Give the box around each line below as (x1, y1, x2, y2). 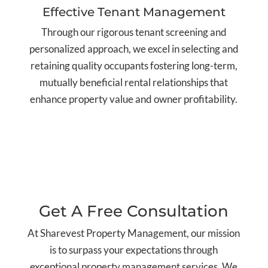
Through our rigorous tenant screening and (41, 26, 227, 39)
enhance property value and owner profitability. (30, 93, 238, 106)
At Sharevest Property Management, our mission (28, 227, 240, 240)
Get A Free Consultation (39, 202, 229, 221)
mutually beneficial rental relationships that (39, 76, 229, 89)
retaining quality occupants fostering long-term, (30, 59, 237, 72)
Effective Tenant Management (42, 5, 226, 20)
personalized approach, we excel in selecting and (29, 42, 239, 56)
